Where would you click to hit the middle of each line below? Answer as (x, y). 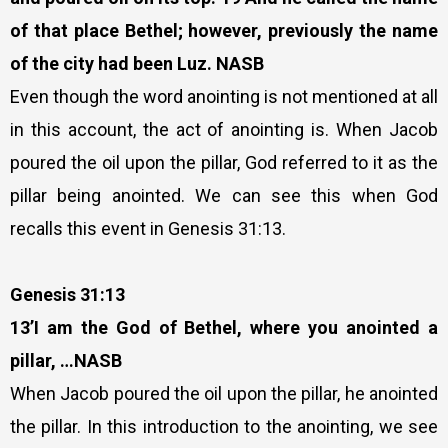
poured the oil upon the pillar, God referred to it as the (224, 163)
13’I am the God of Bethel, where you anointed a (224, 328)
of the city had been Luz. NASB (137, 64)
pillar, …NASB (66, 361)
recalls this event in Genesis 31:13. (148, 229)
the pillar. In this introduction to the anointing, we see (224, 427)
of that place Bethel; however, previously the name (224, 31)
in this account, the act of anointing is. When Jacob (224, 130)
